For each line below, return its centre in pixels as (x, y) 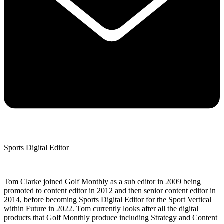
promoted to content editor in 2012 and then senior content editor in (110, 190)
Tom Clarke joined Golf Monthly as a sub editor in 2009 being (102, 181)
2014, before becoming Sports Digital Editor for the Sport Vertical (108, 199)
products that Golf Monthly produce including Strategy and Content (111, 217)
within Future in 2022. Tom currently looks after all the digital (101, 208)
